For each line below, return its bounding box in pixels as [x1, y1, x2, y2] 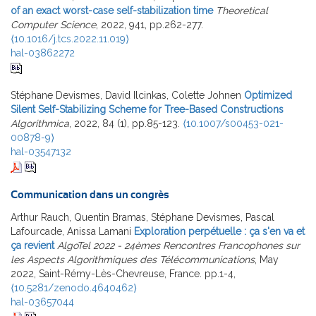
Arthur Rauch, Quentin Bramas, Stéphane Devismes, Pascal [11, 212, 274, 224]
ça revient [11, 240, 54, 252]
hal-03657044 [11, 296, 74, 308]
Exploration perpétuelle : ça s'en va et [134, 226, 305, 238]
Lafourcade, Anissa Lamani [11, 226, 131, 238]
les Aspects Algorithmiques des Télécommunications [11, 254, 255, 266]
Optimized [244, 90, 292, 102]
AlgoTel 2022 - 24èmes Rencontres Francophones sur [57, 240, 300, 252]
